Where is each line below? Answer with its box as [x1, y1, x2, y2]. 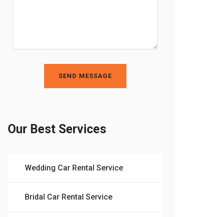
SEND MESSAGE [59, 72, 112, 79]
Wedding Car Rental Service [25, 163, 123, 172]
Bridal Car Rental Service [25, 192, 112, 201]
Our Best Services [8, 122, 106, 136]
